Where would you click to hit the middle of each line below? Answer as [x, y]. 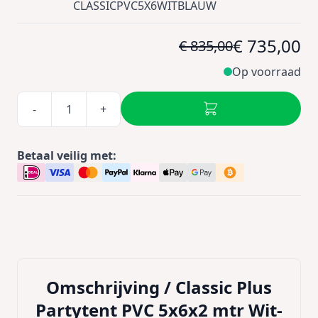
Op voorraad [267, 72]
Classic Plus [224, 287]
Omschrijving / [111, 287]
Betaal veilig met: [67, 155]
